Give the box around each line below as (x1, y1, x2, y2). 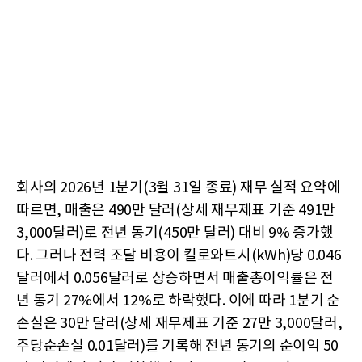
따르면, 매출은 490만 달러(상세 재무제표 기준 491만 (16, 201, 335, 219)
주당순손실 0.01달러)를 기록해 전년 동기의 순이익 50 (16, 337, 339, 355)
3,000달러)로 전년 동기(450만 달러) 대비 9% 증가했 (16, 224, 334, 242)
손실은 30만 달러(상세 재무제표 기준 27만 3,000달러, (16, 314, 343, 332)
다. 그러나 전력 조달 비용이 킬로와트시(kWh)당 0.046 (16, 246, 342, 264)
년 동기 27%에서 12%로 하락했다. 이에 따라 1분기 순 (16, 292, 340, 309)
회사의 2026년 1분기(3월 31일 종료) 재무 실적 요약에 (16, 179, 341, 196)
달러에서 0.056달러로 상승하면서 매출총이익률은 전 (16, 269, 334, 287)
